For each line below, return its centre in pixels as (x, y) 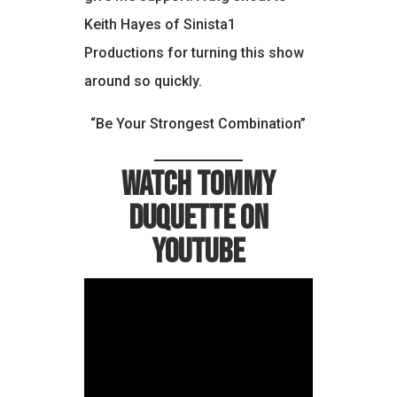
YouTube (198, 253)
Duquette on (198, 219)
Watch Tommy (198, 185)
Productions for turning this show (194, 53)
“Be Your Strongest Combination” (198, 124)
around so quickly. (143, 82)
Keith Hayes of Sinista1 (160, 25)
